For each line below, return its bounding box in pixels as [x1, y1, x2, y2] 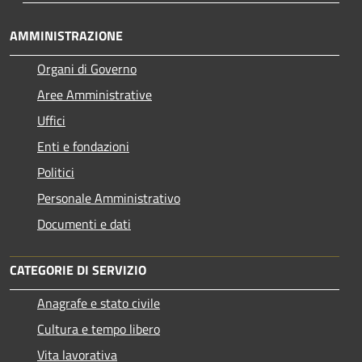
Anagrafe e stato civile [37, 293, 160, 313]
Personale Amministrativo [37, 187, 180, 208]
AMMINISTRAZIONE [10, 25, 123, 45]
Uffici [37, 110, 65, 130]
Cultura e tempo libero [37, 318, 160, 339]
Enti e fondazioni [37, 136, 129, 156]
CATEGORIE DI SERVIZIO [10, 259, 146, 280]
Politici [37, 162, 74, 182]
